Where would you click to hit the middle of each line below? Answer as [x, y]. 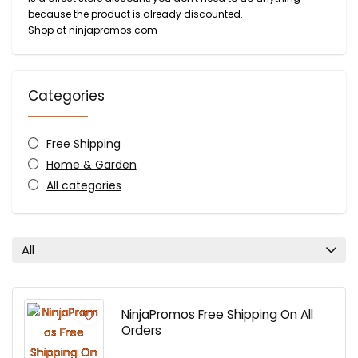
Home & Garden [91, 165]
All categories [84, 185]
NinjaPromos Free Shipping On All [217, 314]
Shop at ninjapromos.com [93, 30]
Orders [141, 330]
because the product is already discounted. [135, 14]
